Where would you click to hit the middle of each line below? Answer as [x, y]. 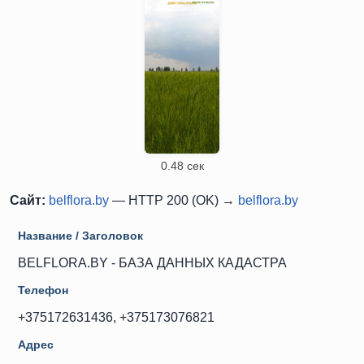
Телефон [43, 290]
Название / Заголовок [80, 236]
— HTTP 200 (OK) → [173, 200]
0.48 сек [182, 166]
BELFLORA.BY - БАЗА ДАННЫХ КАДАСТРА [152, 263]
